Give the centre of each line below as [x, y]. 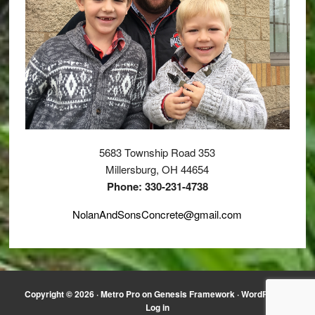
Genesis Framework [194, 294]
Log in [157, 307]
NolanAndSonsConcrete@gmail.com [157, 214]
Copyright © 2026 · [63, 294]
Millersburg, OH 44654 [157, 169]
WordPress [264, 294]
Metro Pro [120, 294]
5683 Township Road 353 [157, 152]
